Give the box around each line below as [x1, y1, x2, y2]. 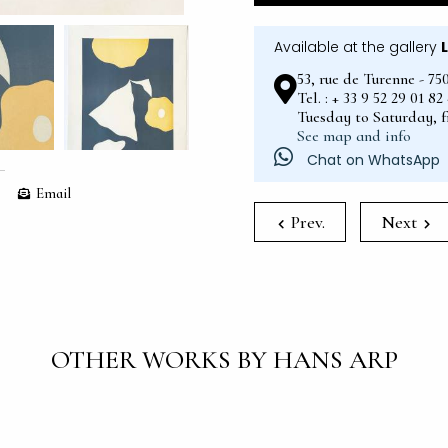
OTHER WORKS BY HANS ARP [50, 344, 398, 375]
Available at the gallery [274, 37, 441, 57]
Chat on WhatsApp [303, 150, 440, 170]
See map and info [297, 126, 411, 146]
